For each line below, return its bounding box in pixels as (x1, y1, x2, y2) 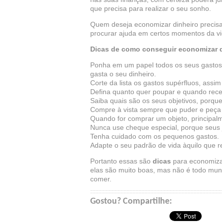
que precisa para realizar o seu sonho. (90, 4, 211, 12)
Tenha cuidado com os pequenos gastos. (90, 132, 219, 140)
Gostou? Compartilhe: (90, 197, 172, 206)
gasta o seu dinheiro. (90, 70, 156, 78)
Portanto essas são (90, 157, 151, 165)
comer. (90, 175, 111, 183)
